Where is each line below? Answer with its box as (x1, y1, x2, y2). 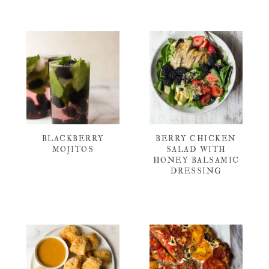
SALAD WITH (166, 144, 226, 154)
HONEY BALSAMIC (153, 155, 240, 165)
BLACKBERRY (41, 133, 104, 144)
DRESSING (170, 166, 222, 176)
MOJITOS (52, 144, 94, 154)
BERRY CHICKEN (156, 133, 237, 144)
